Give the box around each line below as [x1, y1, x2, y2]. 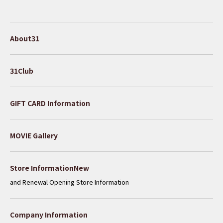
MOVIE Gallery [10, 130, 58, 140]
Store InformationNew [10, 162, 89, 173]
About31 [10, 33, 39, 43]
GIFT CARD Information [10, 98, 90, 108]
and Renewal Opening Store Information [10, 177, 129, 187]
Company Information [10, 209, 88, 220]
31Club [10, 65, 33, 76]
